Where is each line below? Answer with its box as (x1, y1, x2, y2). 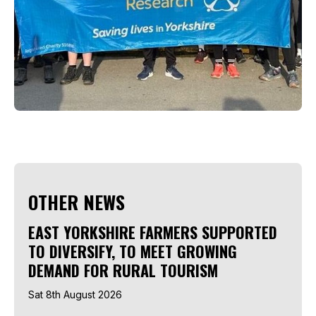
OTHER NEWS (28, 188, 125, 216)
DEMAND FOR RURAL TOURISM (28, 258, 218, 281)
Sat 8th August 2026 (28, 288, 122, 300)
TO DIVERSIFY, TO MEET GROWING (28, 239, 237, 262)
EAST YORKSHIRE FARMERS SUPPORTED (28, 220, 277, 243)
